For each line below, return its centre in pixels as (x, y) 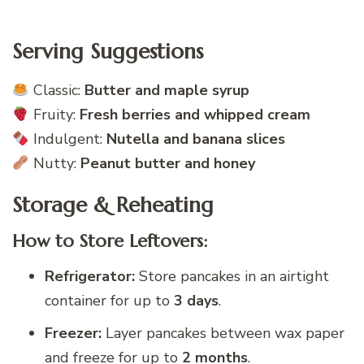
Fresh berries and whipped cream (195, 114)
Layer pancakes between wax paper (223, 334)
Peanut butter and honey (167, 163)
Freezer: (73, 334)
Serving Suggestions (108, 51)
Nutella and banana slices (195, 139)
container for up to (109, 301)
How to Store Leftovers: (110, 241)
